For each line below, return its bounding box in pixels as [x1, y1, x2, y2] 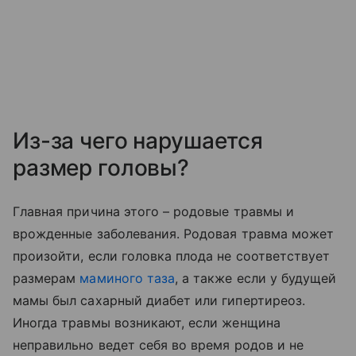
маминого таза [79, 270, 176, 286]
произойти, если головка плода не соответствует [13, 248, 331, 264]
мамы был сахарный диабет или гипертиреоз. [13, 292, 305, 308]
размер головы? [13, 154, 190, 181]
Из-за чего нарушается [13, 127, 264, 154]
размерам [13, 270, 80, 286]
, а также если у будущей [175, 270, 337, 286]
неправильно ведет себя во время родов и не [13, 337, 304, 353]
